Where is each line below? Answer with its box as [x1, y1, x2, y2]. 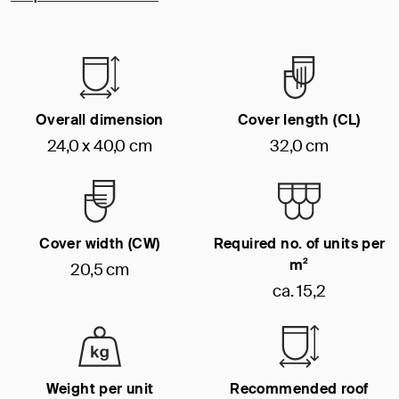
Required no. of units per [213, 233, 386, 253]
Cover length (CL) [238, 110, 361, 129]
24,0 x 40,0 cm [47, 134, 152, 157]
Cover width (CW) [39, 233, 160, 253]
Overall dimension [36, 110, 164, 129]
